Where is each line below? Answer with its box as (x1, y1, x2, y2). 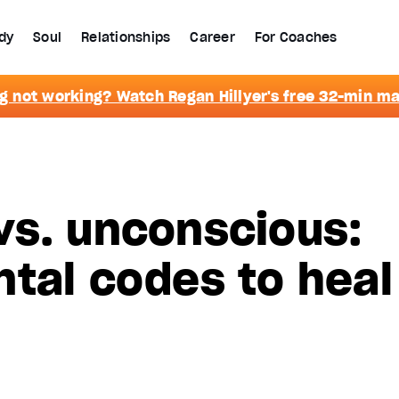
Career (190, 29, 235, 45)
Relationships (81, 29, 171, 45)
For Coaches (254, 29, 338, 45)
